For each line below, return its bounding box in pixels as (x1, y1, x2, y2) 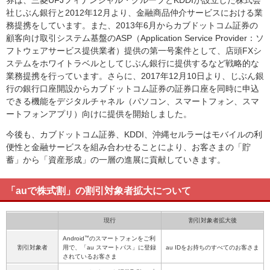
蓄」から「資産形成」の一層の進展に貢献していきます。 (6, 155, 225, 165)
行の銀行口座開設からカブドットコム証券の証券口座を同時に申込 (6, 84, 259, 94)
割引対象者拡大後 (188, 217, 237, 224)
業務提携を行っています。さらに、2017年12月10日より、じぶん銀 (6, 71, 264, 81)
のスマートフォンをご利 (89, 235, 155, 242)
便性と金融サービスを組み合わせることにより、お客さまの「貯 (6, 142, 251, 152)
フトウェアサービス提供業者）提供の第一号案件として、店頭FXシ (6, 46, 262, 56)
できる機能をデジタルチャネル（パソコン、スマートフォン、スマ (6, 96, 259, 107)
